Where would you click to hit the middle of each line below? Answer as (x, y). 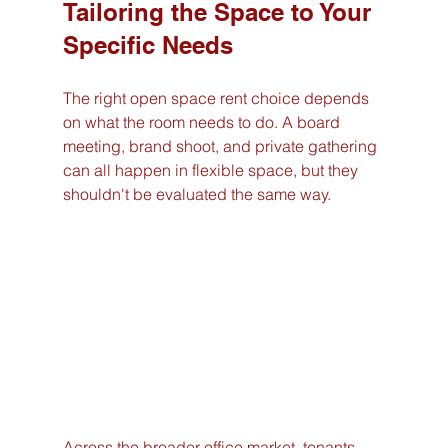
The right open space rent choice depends (217, 98)
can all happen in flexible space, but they (212, 170)
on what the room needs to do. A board (203, 122)
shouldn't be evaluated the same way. (196, 194)
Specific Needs (147, 45)
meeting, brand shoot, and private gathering (221, 146)
